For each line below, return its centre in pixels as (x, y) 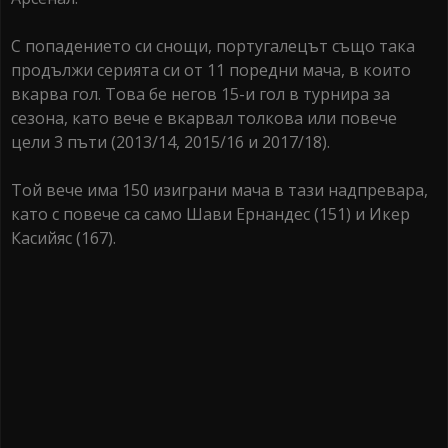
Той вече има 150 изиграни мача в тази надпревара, (219, 190)
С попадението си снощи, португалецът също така (213, 46)
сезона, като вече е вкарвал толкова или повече (204, 118)
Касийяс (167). (63, 238)
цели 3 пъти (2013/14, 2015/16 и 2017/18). (170, 142)
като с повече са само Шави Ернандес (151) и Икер (210, 214)
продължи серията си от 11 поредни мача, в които (211, 70)
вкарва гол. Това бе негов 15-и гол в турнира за (200, 94)
